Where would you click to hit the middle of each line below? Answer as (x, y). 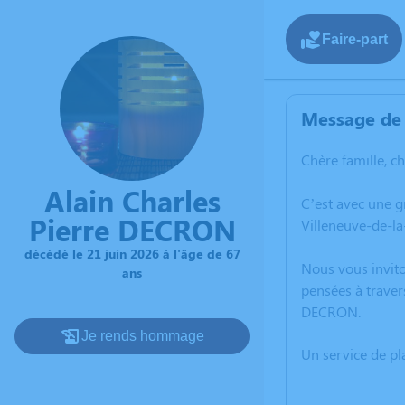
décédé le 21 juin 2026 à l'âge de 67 (132, 254)
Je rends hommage (143, 336)
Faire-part (355, 39)
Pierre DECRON (132, 229)
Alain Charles (132, 200)
